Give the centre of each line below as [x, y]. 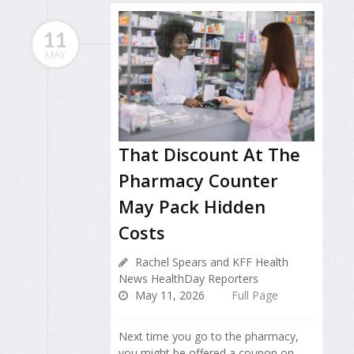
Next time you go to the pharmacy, [209, 337]
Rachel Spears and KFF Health [210, 262]
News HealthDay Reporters [188, 279]
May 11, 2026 [168, 296]
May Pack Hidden [192, 207]
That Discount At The [209, 154]
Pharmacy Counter [198, 181]
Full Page [255, 296]
